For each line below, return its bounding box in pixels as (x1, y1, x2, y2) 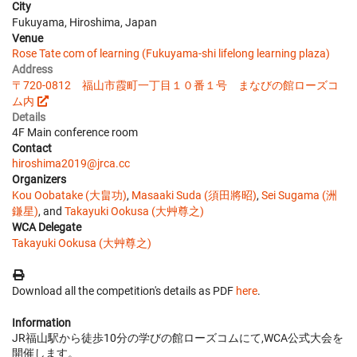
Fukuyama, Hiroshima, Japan (12, 15, 157, 29)
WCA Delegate (12, 220, 81, 233)
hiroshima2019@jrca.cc (12, 156, 130, 170)
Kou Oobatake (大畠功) (12, 188, 127, 202)
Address (12, 62, 53, 76)
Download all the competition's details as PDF (12, 284, 236, 297)
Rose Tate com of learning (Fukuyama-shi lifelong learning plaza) (12, 46, 330, 60)
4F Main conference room (12, 125, 138, 139)
